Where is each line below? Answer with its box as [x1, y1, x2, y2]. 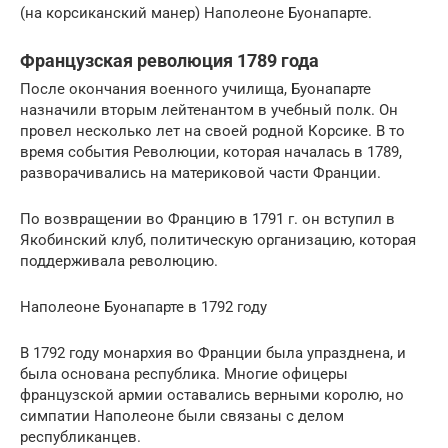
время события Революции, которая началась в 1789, [20, 143, 402, 162]
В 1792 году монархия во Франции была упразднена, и [20, 344, 406, 363]
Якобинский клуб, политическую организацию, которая [20, 231, 416, 250]
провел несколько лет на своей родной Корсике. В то [20, 122, 405, 141]
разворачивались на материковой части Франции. [20, 164, 381, 183]
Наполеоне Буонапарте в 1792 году [20, 298, 267, 317]
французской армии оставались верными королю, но [20, 386, 404, 405]
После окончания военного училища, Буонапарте [20, 80, 371, 99]
